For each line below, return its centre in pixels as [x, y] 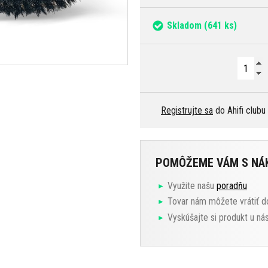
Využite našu [192, 185]
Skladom [184, 25]
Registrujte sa [187, 110]
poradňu [232, 185]
